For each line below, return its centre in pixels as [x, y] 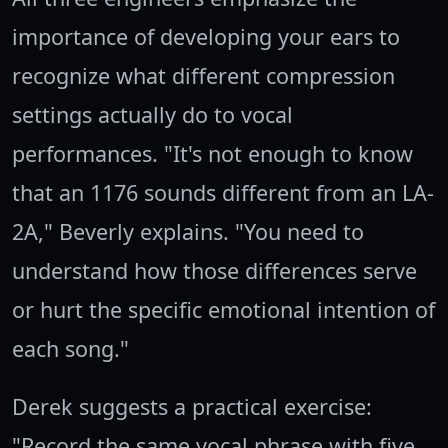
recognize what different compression [203, 76]
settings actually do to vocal [152, 115]
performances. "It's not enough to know [212, 154]
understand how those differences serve [214, 271]
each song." [70, 349]
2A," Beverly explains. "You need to [188, 232]
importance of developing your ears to [206, 37]
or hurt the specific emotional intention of [223, 310]
